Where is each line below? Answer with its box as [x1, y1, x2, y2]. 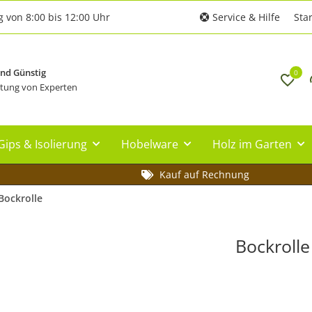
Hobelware [121, 136, 178, 152]
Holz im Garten [212, 136, 292, 152]
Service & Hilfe [210, 10, 280, 24]
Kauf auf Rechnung [159, 167, 249, 181]
